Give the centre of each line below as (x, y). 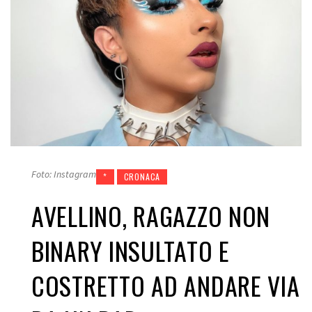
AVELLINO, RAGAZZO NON (151, 216)
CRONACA (142, 177)
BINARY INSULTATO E (131, 251)
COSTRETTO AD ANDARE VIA (166, 286)
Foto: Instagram (64, 174)
